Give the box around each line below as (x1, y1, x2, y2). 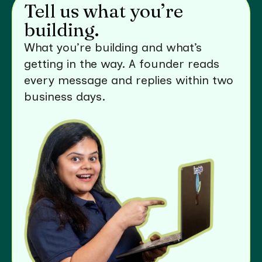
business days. (24, 89, 105, 104)
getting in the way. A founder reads (24, 56, 219, 71)
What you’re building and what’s (24, 40, 202, 54)
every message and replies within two (24, 73, 233, 87)
